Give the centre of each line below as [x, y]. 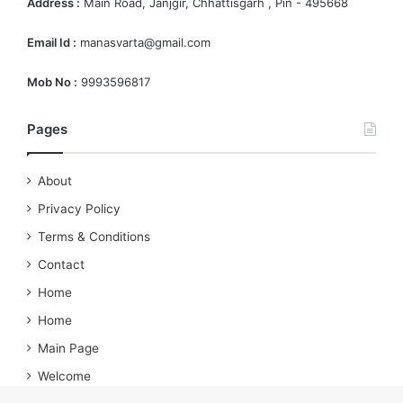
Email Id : [52, 43]
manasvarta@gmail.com [143, 43]
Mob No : [52, 82]
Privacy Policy [79, 209]
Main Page [68, 349]
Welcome [64, 376]
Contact [61, 265]
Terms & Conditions [94, 237]
